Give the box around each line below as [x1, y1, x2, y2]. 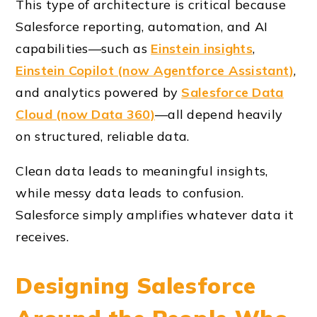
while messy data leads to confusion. [16, 185, 244, 202]
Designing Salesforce [16, 272, 256, 300]
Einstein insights [151, 40, 253, 57]
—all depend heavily [155, 106, 283, 123]
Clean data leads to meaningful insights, [16, 163, 268, 180]
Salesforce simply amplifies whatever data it [16, 207, 294, 224]
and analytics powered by [16, 84, 182, 101]
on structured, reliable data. [16, 128, 190, 145]
